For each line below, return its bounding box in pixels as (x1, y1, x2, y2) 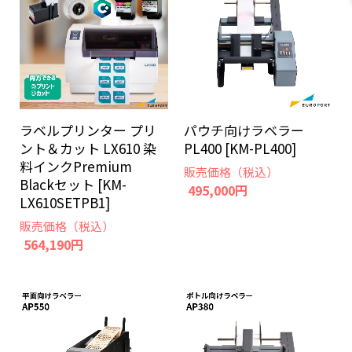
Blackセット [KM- (20, 174, 126, 194)
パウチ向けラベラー (184, 120, 304, 140)
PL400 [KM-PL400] (184, 138, 296, 158)
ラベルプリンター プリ (20, 120, 156, 140)
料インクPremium (20, 156, 132, 176)
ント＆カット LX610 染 (20, 138, 156, 158)
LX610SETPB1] (20, 192, 110, 212)
